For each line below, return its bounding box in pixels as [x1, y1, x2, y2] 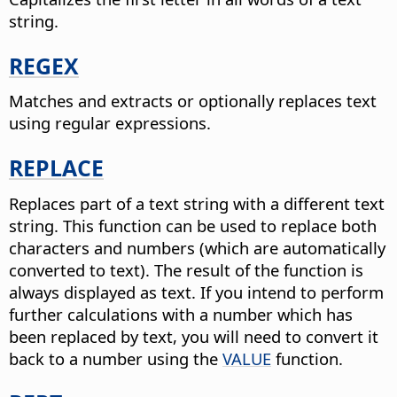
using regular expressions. [9, 112, 211, 135]
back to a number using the [9, 346, 222, 370]
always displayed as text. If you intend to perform [9, 280, 384, 303]
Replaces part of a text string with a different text [9, 191, 385, 214]
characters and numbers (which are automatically [9, 236, 385, 259]
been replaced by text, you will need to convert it [9, 324, 378, 347]
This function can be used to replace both [58, 214, 377, 237]
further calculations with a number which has [9, 302, 353, 325]
